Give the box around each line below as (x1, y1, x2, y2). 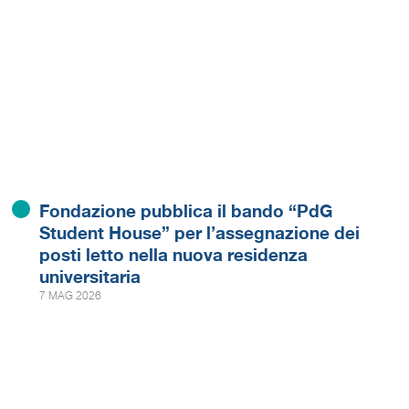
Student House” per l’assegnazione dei (39, 222, 361, 244)
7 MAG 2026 (39, 288, 102, 302)
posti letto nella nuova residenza (39, 244, 309, 266)
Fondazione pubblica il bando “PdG (39, 200, 333, 222)
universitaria (39, 266, 142, 288)
